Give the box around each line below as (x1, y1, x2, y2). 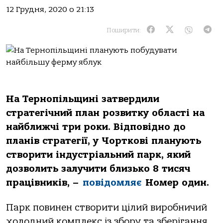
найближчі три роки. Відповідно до (6, 121, 186, 132)
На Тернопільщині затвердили (6, 94, 159, 105)
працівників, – (6, 177, 83, 188)
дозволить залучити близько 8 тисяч (6, 163, 190, 174)
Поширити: (107, 26, 141, 34)
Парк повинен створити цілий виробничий (6, 202, 207, 214)
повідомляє (83, 177, 141, 188)
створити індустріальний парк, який (6, 149, 191, 160)
